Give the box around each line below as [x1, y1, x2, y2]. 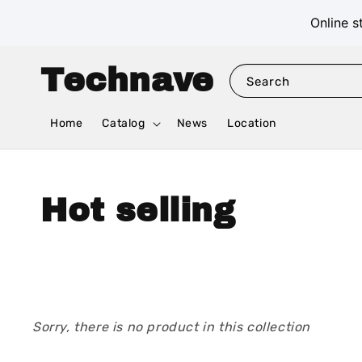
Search [246, 74, 290, 89]
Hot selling [40, 193, 236, 229]
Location [227, 116, 276, 131]
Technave [40, 62, 214, 98]
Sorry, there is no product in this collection [32, 319, 310, 335]
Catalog [102, 116, 145, 131]
